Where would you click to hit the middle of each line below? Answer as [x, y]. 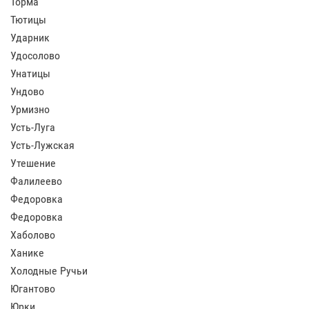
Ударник [30, 38]
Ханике [27, 253]
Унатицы [30, 73]
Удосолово [35, 56]
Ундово [27, 91]
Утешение [33, 163]
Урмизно [30, 109]
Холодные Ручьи [49, 271]
